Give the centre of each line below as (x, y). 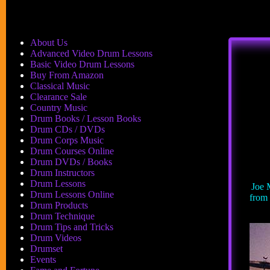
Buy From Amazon (67, 75)
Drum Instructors (62, 173)
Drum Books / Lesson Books (86, 118)
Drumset (46, 249)
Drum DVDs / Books (71, 162)
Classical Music (60, 86)
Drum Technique (62, 216)
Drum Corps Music (67, 140)
